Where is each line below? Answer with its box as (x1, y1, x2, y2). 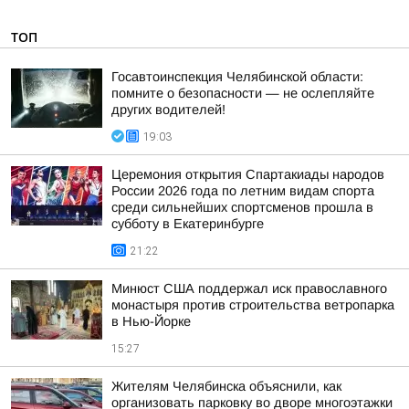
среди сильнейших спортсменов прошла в (111, 200, 373, 215)
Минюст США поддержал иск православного (111, 281, 387, 296)
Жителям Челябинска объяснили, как (111, 379, 341, 393)
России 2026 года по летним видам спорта (111, 184, 374, 198)
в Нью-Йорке (111, 314, 191, 329)
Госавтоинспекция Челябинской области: (111, 69, 363, 84)
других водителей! (111, 102, 225, 117)
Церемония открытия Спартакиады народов (111, 167, 384, 182)
